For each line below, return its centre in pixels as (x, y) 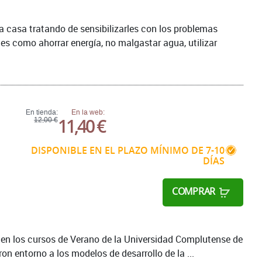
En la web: (88, 112)
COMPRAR (194, 191)
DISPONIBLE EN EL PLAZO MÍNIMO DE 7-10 (128, 150)
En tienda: (42, 112)
